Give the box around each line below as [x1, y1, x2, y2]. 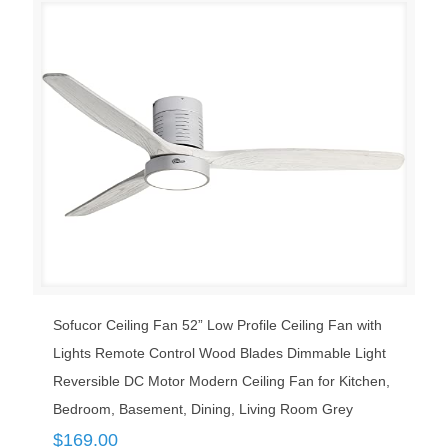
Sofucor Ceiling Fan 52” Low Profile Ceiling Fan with [53, 317, 382, 334]
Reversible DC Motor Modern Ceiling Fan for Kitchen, [53, 373, 390, 390]
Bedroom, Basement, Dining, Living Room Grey [53, 401, 353, 418]
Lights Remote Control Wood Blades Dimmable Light [53, 345, 386, 362]
